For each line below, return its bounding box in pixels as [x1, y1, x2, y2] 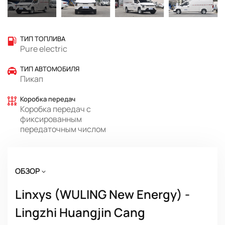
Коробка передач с [20, 103, 91, 115]
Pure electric [20, 43, 67, 54]
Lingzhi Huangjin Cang [15, 203, 145, 220]
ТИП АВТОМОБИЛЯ [20, 64, 79, 73]
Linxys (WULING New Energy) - [15, 185, 190, 202]
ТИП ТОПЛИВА [20, 34, 65, 43]
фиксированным [20, 113, 82, 125]
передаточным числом [20, 123, 106, 135]
